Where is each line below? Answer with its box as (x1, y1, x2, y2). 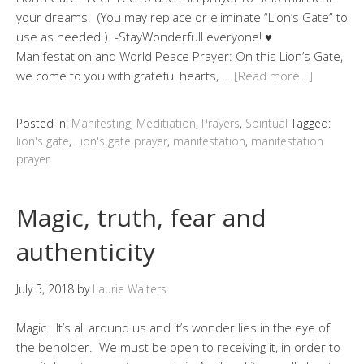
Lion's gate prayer (75, 133, 167, 149)
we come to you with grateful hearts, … (16, 67, 234, 84)
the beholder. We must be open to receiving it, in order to (16, 339, 340, 356)
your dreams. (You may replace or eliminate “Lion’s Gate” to (16, 9, 348, 26)
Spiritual (245, 115, 288, 132)
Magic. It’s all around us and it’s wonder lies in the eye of (16, 319, 330, 336)
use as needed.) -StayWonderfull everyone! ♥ (16, 28, 272, 45)
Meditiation (136, 115, 196, 132)
